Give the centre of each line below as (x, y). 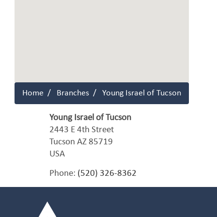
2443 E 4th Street (82, 130)
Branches (73, 93)
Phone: (63, 174)
